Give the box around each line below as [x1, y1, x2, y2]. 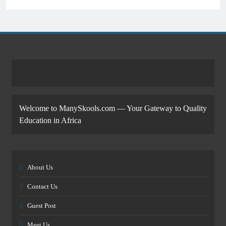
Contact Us [27, 183, 58, 190]
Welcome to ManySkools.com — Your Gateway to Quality [19, 104, 207, 112]
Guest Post [27, 202, 56, 209]
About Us [27, 163, 53, 171]
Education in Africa [19, 116, 81, 125]
